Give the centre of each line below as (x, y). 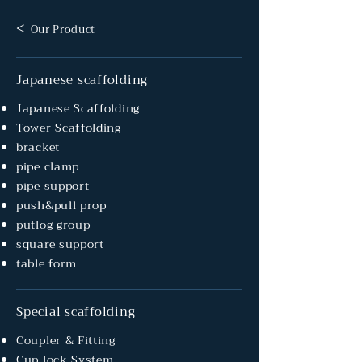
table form (46, 263)
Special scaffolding (76, 312)
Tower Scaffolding (69, 128)
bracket (38, 147)
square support (60, 244)
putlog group (53, 225)
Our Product (63, 29)
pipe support (53, 186)
